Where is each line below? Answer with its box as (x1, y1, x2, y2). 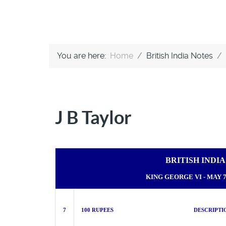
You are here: (57, 51, 110, 61)
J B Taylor (55, 107, 132, 128)
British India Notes (146, 51, 213, 61)
